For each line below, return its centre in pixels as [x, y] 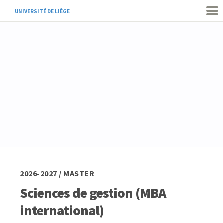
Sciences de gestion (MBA [93, 193]
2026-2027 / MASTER [57, 173]
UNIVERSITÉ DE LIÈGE [42, 11]
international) [62, 210]
